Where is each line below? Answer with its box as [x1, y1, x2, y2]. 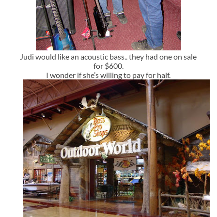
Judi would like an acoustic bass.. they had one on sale [20, 52, 197, 62]
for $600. [93, 61, 124, 71]
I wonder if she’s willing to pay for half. [46, 70, 171, 80]
